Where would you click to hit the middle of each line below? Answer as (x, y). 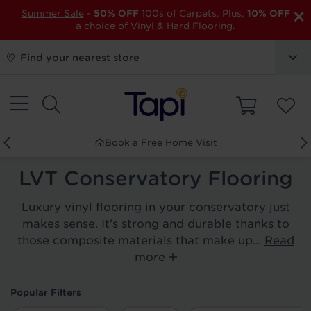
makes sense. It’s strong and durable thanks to (155, 224)
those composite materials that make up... (141, 241)
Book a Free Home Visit (161, 143)
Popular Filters (46, 293)
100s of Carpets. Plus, (193, 13)
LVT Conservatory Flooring (155, 178)
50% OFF (116, 13)
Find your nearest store (80, 58)
